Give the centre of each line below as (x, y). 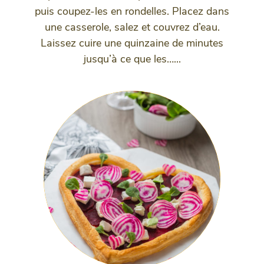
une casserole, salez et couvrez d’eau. (132, 27)
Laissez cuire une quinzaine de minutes (132, 43)
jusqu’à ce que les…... (132, 59)
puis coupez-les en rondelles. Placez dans (132, 11)
